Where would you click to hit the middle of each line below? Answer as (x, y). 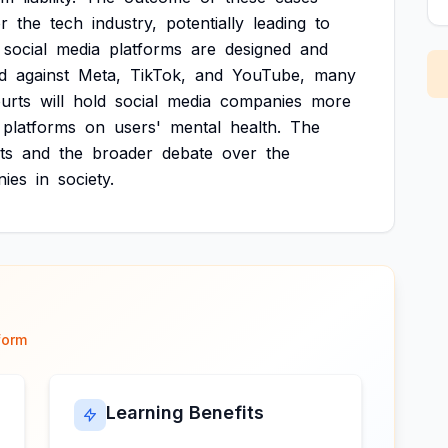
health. (255, 127)
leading (279, 23)
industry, (124, 23)
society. (86, 179)
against (42, 75)
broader (122, 153)
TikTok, (158, 75)
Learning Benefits (185, 412)
